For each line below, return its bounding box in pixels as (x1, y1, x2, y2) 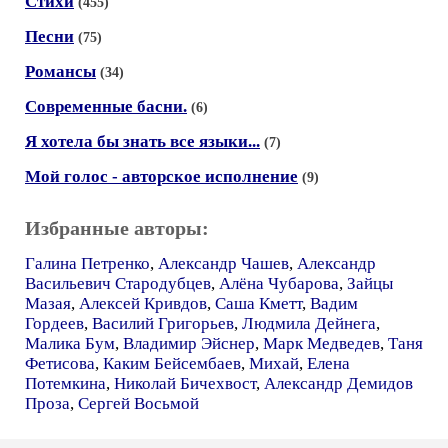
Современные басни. (25, 97, 187, 116)
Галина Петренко (25, 254, 150, 273)
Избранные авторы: (25, 217, 209, 239)
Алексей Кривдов (79, 294, 207, 313)
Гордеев (25, 314, 84, 333)
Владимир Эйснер (123, 334, 255, 353)
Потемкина (25, 374, 106, 393)
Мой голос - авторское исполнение (25, 167, 298, 186)
